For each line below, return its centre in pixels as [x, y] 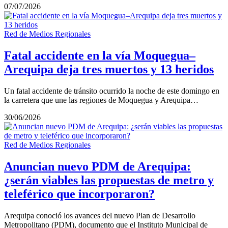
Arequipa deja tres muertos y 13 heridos [109, 69]
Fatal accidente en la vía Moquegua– [100, 56]
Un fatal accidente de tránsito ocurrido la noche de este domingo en [112, 91]
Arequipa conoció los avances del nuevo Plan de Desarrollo [100, 216]
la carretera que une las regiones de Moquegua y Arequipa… [101, 100]
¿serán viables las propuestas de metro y [109, 180]
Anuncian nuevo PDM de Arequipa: [97, 167]
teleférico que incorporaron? [79, 194]
